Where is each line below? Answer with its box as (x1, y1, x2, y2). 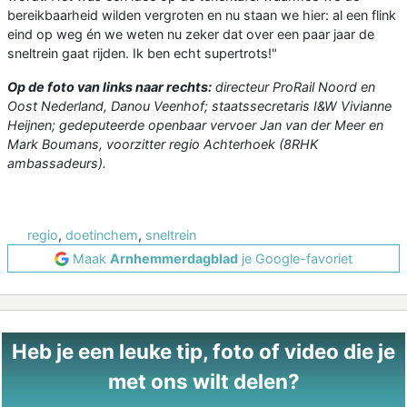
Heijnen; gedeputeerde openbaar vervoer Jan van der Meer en (7, 117, 383, 134)
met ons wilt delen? (107, 369, 300, 394)
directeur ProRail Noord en (212, 79, 375, 95)
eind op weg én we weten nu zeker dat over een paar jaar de (7, 26, 374, 43)
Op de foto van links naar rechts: (7, 79, 212, 95)
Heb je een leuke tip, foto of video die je (12, 339, 395, 364)
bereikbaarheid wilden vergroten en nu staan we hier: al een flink (7, 7, 396, 24)
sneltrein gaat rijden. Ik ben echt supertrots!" (7, 45, 277, 62)
